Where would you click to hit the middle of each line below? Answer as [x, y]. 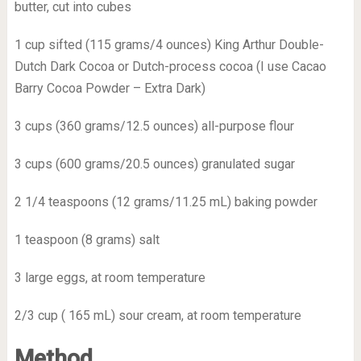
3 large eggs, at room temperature [110, 278]
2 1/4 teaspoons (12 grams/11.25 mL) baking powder [166, 202]
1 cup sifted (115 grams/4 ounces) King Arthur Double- [169, 45]
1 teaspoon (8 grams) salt [87, 240]
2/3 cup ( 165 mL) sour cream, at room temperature [158, 315]
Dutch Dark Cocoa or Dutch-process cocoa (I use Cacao [170, 66]
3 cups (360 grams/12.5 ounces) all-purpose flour [154, 126]
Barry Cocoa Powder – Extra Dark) [110, 88]
